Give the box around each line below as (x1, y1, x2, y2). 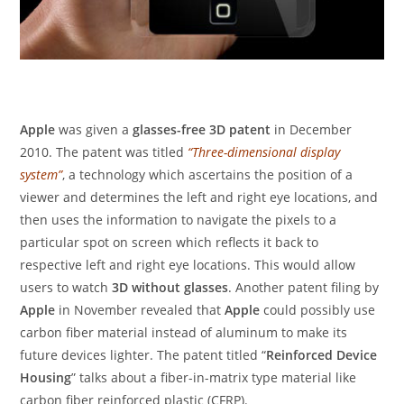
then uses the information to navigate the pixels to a (20, 210, 337, 228)
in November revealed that (55, 300, 225, 318)
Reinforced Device (266, 345, 378, 363)
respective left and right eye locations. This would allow (20, 255, 356, 273)
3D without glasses (112, 278, 229, 296)
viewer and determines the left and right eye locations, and (20, 188, 379, 206)
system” (20, 165, 63, 183)
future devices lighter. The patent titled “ (20, 345, 267, 363)
